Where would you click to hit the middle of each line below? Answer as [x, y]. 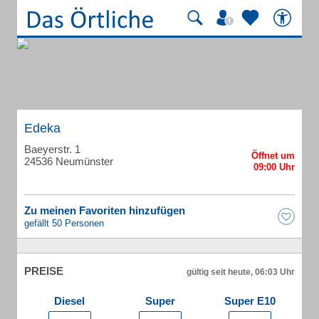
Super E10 [250, 301]
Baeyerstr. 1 [52, 149]
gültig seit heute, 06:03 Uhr [241, 272]
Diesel [69, 301]
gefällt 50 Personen [64, 223]
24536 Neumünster [69, 161]
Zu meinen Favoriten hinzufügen [105, 210]
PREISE [44, 271]
